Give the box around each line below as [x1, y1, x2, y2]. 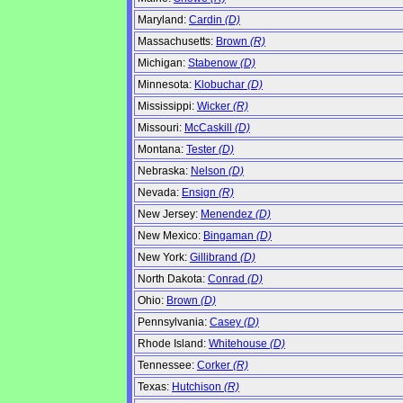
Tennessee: [138, 359, 197, 372]
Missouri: [138, 121, 184, 135]
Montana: [138, 143, 186, 157]
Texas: [138, 381, 172, 394]
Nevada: [138, 186, 182, 200]
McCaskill [184, 121, 235, 135]
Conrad [208, 273, 247, 286]
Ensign [182, 186, 219, 200]
